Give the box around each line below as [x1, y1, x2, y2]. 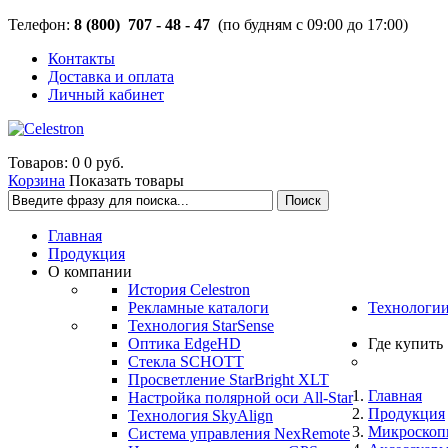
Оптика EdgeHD [128, 335, 241, 352]
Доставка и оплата [48, 68, 174, 85]
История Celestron [128, 281, 250, 298]
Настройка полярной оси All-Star [128, 389, 353, 406]
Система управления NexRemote [128, 425, 350, 442]
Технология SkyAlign [128, 407, 273, 424]
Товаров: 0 [8, 154, 80, 171]
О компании [48, 263, 132, 280]
